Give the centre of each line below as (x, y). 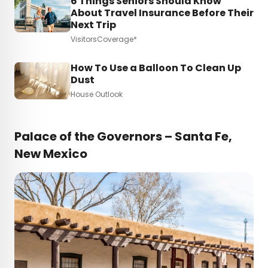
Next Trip (93, 25)
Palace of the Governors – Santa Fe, (123, 137)
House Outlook (97, 94)
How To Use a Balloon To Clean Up (156, 68)
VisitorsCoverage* (104, 39)
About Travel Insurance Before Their (162, 13)
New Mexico (51, 154)
